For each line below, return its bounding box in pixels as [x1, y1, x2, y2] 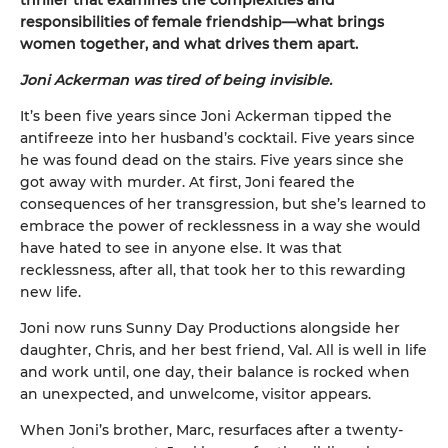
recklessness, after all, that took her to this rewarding [20, 260, 406, 279]
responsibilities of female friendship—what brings [20, 12, 384, 31]
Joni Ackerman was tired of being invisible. [20, 70, 332, 89]
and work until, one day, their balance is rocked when [20, 362, 410, 381]
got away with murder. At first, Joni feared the [20, 172, 355, 191]
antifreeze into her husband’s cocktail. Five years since [20, 128, 415, 147]
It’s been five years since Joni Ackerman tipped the [20, 106, 392, 125]
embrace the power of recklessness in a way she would [20, 216, 421, 235]
